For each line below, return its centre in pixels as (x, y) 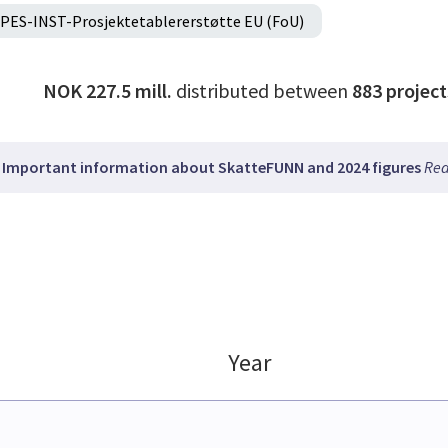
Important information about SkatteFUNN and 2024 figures (212, 167)
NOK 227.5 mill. (109, 90)
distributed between (261, 90)
